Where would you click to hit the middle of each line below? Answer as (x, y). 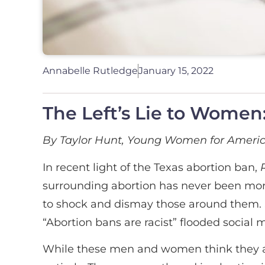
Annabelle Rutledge (90, 71)
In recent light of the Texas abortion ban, (151, 167)
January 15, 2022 (176, 71)
